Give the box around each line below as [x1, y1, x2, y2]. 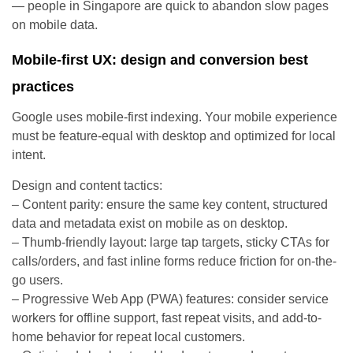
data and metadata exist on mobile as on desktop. [12, 216, 288, 230]
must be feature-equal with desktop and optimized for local [12, 128, 336, 143]
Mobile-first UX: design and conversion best [12, 51, 308, 68]
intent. [12, 147, 46, 162]
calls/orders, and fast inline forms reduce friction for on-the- [12, 254, 336, 268]
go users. [12, 273, 63, 287]
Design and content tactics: [12, 178, 162, 192]
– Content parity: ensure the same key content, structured [12, 197, 328, 211]
